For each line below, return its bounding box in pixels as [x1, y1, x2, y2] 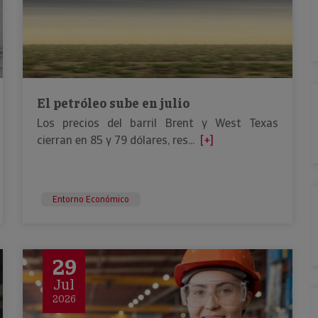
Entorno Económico [53, 194, 129, 205]
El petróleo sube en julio [37, 95, 190, 111]
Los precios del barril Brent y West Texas [37, 116, 278, 131]
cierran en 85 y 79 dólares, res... [37, 133, 194, 148]
